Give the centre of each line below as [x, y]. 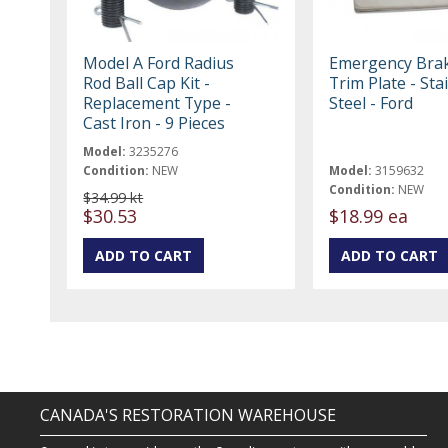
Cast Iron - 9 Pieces [154, 122]
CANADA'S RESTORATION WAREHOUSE [188, 415]
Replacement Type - [157, 102]
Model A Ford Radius [159, 62]
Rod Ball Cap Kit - [147, 82]
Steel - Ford [370, 102]
